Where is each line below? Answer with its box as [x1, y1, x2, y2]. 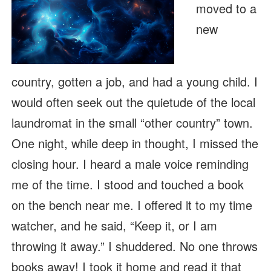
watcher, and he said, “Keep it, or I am [11, 217, 217, 235]
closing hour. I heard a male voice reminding [11, 155, 249, 173]
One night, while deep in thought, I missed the [11, 134, 258, 152]
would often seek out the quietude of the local [11, 93, 255, 111]
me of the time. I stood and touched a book [11, 175, 244, 194]
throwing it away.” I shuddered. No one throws [11, 237, 258, 255]
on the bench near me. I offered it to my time [11, 196, 252, 214]
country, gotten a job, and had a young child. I [11, 73, 258, 91]
